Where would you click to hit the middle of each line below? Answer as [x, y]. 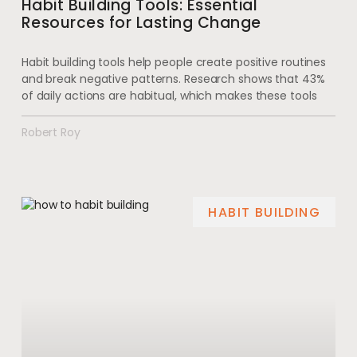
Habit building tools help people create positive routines [174, 63]
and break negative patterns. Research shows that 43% [173, 79]
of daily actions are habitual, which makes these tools [169, 96]
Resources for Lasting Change [141, 23]
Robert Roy [51, 133]
